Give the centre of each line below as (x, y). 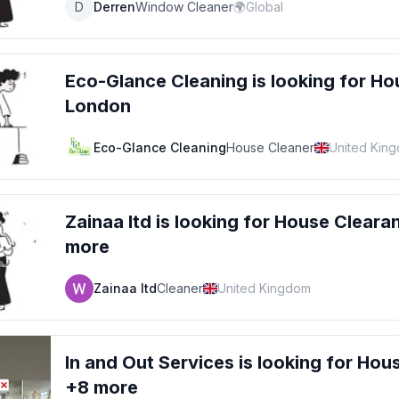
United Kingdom (264, 288)
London (98, 106)
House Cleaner (270, 147)
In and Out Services (150, 362)
